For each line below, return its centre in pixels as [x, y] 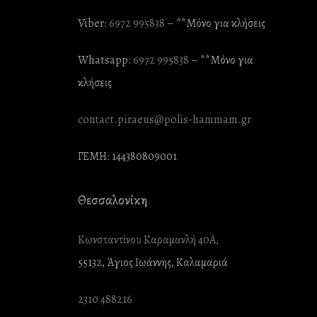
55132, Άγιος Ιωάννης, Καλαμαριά [153, 262]
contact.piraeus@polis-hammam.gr [165, 119]
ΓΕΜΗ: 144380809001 [128, 156]
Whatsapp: [106, 60]
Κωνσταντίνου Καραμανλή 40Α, [149, 240]
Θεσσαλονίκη [113, 200]
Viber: [94, 23]
